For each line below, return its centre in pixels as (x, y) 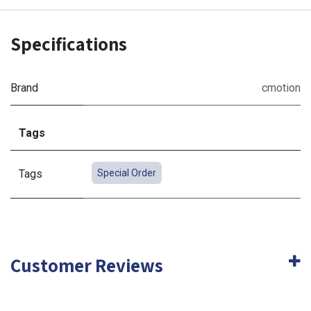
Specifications (69, 44)
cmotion (281, 88)
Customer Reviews (87, 266)
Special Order (126, 173)
